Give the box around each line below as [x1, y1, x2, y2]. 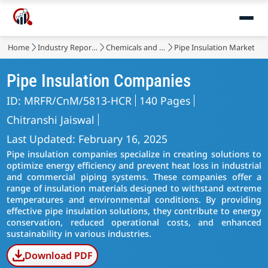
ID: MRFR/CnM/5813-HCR [7, 93, 132, 108]
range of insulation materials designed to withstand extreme [7, 182, 261, 194]
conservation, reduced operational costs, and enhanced [7, 217, 261, 228]
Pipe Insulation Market [174, 42, 255, 53]
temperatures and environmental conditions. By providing [7, 194, 261, 205]
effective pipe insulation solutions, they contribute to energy [7, 205, 261, 217]
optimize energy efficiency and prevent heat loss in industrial [7, 160, 261, 171]
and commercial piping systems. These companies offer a [7, 171, 261, 182]
